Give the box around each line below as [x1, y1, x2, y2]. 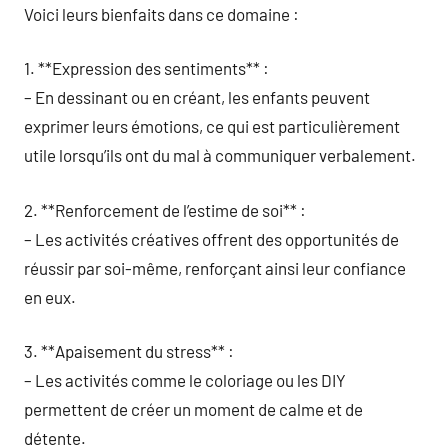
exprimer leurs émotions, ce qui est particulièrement [24, 116, 400, 136]
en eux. [24, 286, 76, 307]
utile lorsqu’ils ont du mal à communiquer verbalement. [24, 145, 416, 165]
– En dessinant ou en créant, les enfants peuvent [24, 87, 370, 107]
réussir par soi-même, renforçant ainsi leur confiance [24, 257, 406, 278]
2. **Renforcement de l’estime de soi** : [24, 199, 306, 220]
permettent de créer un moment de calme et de [24, 399, 363, 419]
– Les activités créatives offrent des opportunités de [24, 228, 399, 249]
